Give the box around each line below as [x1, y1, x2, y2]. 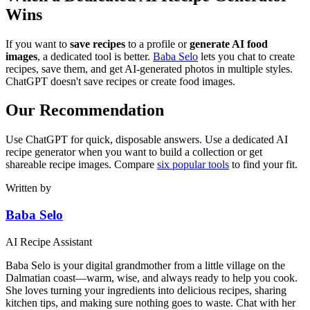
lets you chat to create [201, 50, 295, 62]
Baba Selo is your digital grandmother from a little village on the [6, 259, 285, 271]
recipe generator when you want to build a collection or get [6, 146, 262, 158]
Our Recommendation [6, 101, 164, 120]
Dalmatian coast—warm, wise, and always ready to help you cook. [6, 271, 298, 284]
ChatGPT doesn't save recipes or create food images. [6, 75, 235, 87]
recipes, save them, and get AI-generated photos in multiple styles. [6, 62, 293, 75]
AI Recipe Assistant [6, 235, 92, 248]
